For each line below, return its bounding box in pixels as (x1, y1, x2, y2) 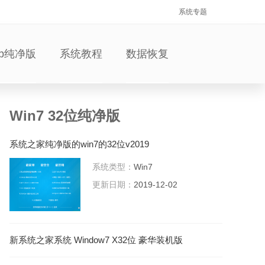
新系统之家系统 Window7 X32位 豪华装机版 (9, 235, 183, 245)
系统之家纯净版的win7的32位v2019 (9, 139, 149, 149)
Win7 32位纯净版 (9, 108, 120, 124)
